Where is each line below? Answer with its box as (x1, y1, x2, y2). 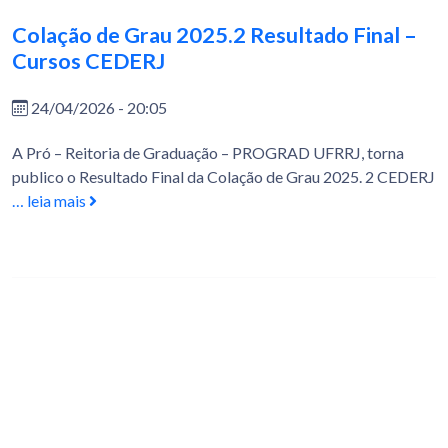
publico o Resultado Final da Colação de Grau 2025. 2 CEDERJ (12, 167, 435, 187)
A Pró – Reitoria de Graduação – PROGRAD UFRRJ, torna (12, 143, 404, 163)
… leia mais (12, 191, 89, 211)
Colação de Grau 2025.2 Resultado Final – (12, 22, 417, 49)
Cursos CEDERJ (12, 48, 165, 75)
